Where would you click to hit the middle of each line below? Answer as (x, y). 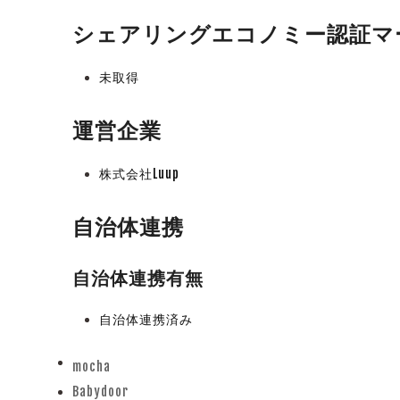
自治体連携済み (146, 319)
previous (96, 378)
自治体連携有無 (137, 278)
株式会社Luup (139, 174)
